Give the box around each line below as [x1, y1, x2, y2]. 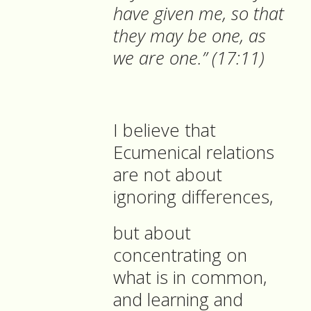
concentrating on [113, 243, 247, 268]
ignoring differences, [113, 185, 278, 210]
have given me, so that [113, 1, 284, 26]
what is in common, [113, 265, 267, 290]
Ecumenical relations [113, 140, 274, 165]
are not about [113, 162, 222, 187]
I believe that [113, 118, 216, 143]
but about [113, 221, 191, 246]
